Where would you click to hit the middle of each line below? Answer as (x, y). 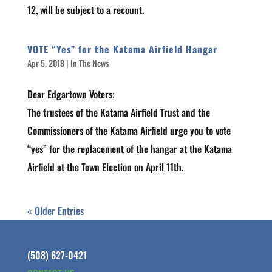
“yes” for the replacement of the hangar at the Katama (129, 149)
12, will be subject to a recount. (85, 10)
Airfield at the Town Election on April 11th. (105, 167)
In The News (90, 63)
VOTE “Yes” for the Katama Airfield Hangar (122, 49)
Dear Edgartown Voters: (71, 94)
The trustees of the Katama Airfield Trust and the (118, 112)
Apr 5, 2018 (46, 63)
